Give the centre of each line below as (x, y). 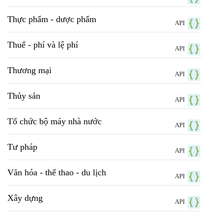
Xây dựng (25, 198)
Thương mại (29, 70)
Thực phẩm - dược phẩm (52, 19)
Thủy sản (24, 96)
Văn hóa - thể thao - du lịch (57, 173)
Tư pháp (22, 147)
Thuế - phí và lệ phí (43, 45)
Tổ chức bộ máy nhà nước (55, 122)
